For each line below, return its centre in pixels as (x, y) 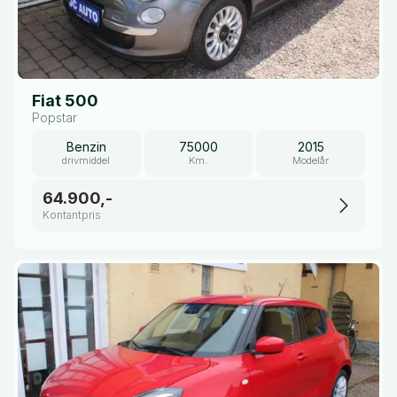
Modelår (311, 160)
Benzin (86, 147)
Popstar (54, 117)
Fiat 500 (65, 101)
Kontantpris (72, 215)
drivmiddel (86, 160)
